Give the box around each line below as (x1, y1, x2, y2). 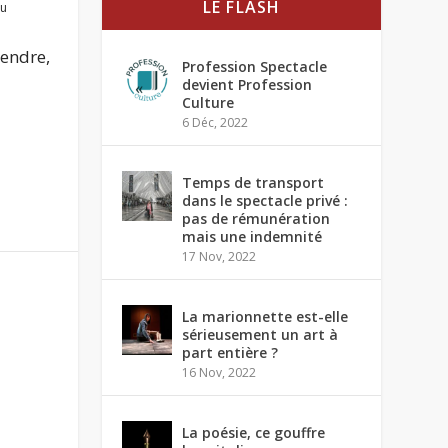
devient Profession (182, 75, 313, 94)
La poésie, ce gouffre (182, 423, 326, 442)
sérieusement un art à (182, 325, 339, 344)
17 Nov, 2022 (182, 248, 257, 265)
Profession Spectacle (182, 57, 328, 76)
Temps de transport (182, 173, 325, 192)
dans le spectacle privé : (182, 191, 349, 210)
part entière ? (182, 343, 279, 362)
